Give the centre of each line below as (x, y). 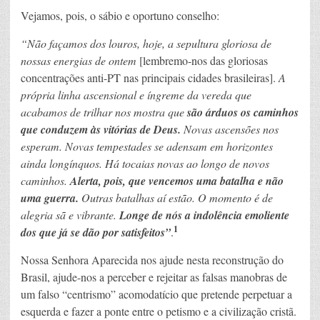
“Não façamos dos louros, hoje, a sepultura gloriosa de (146, 43)
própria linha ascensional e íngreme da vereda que (136, 94)
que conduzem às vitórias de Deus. (101, 129)
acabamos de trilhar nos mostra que (104, 111)
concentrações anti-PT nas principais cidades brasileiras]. (150, 77)
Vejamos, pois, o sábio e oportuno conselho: (120, 15)
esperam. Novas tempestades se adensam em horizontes (147, 146)
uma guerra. (51, 197)
